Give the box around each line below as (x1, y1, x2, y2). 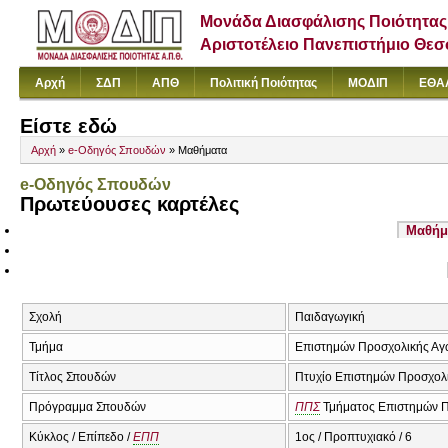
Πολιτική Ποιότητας (210, 76, 317, 90)
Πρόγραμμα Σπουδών (29, 399, 146, 414)
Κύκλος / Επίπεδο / (29, 429, 133, 444)
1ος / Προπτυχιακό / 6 (295, 429, 412, 444)
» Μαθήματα (166, 144, 227, 157)
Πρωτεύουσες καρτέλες (20, 193, 239, 216)
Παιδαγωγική (295, 309, 365, 324)
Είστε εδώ (20, 115, 117, 137)
